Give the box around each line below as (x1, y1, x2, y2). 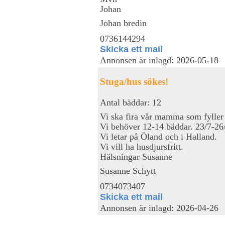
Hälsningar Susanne (100, 151, 172, 162)
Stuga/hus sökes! (100, 76, 168, 87)
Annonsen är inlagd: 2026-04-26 (100, 203, 218, 213)
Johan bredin (100, 18, 147, 28)
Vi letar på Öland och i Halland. (100, 131, 217, 142)
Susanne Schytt (100, 165, 156, 176)
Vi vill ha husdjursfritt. (100, 141, 183, 152)
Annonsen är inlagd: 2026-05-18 (100, 55, 218, 65)
